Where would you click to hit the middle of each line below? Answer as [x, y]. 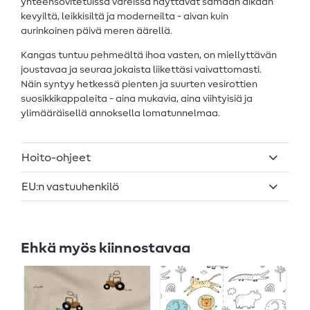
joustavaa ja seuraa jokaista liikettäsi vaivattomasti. [141, 70]
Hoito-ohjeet [56, 157]
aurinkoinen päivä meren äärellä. [97, 31]
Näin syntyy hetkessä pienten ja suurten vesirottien [139, 84]
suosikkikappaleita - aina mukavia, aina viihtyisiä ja [137, 99]
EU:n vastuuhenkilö [70, 186]
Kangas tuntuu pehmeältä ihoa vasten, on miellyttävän [149, 55]
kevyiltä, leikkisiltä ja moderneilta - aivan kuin [125, 16]
